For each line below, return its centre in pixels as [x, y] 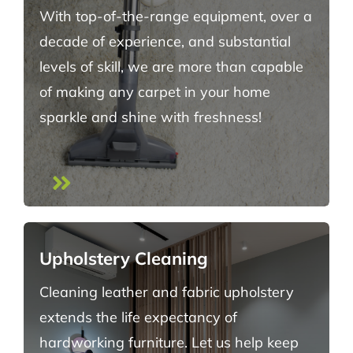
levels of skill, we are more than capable [171, 67]
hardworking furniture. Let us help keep [169, 342]
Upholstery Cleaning [124, 258]
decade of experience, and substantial [165, 42]
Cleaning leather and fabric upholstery [167, 292]
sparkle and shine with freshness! [150, 117]
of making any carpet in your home [155, 92]
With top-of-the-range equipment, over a [176, 17]
